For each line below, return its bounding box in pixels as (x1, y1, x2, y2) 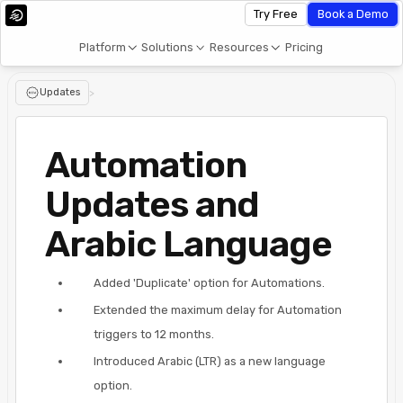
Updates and (45, 183, 259, 226)
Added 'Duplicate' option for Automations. (94, 275, 325, 290)
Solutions (141, 40, 194, 54)
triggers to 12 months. (94, 327, 214, 341)
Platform (78, 40, 126, 54)
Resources (209, 40, 269, 54)
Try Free (254, 7, 299, 21)
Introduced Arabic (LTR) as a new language (94, 354, 326, 369)
